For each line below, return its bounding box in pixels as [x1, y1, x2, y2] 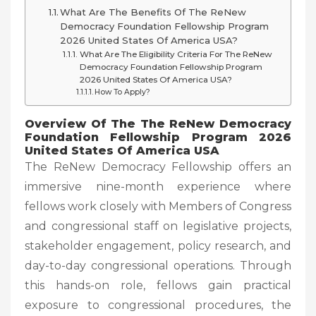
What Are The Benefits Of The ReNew [60, 6, 247, 18]
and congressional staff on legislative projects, [25, 219, 291, 233]
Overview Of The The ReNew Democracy [25, 116, 291, 130]
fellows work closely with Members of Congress [25, 199, 291, 213]
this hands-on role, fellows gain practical [25, 278, 291, 292]
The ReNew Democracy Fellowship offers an [25, 159, 291, 174]
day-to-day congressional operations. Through [25, 258, 291, 272]
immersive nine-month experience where [25, 179, 291, 193]
